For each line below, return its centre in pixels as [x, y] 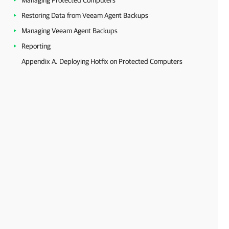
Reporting [36, 46]
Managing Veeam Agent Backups [70, 31]
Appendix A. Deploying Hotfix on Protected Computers [102, 61]
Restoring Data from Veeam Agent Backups [85, 15]
